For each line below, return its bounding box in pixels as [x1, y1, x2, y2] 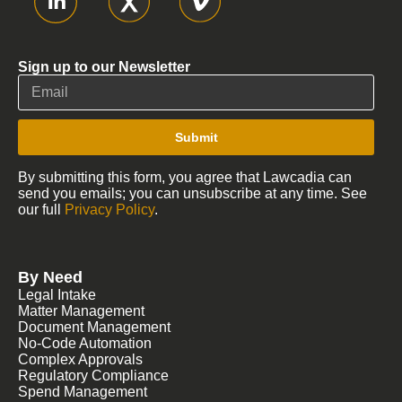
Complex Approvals [18, 351, 143, 367]
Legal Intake [18, 286, 96, 302]
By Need [18, 267, 83, 286]
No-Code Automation [18, 335, 152, 351]
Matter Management [18, 302, 144, 319]
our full [18, 201, 65, 217]
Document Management [18, 319, 170, 335]
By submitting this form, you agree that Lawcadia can [18, 169, 352, 185]
